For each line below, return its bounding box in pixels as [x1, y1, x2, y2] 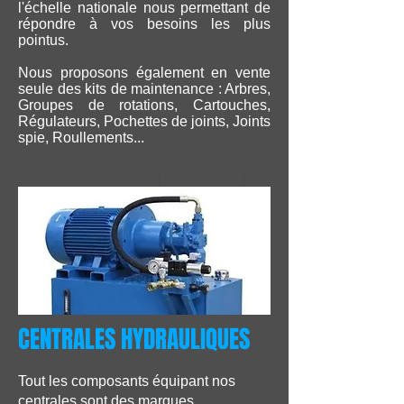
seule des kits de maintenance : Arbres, [18, 81, 271, 96]
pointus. [18, 32, 69, 48]
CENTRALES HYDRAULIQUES [18, 321, 250, 357]
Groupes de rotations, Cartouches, [18, 97, 271, 113]
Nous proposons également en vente [18, 65, 271, 80]
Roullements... [52, 130, 144, 145]
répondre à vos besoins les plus [18, 16, 271, 32]
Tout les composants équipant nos [18, 373, 235, 389]
